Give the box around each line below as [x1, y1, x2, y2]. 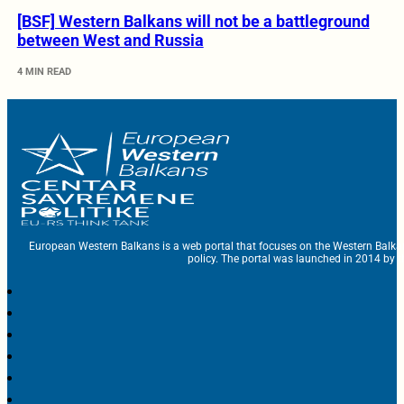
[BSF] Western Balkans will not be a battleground [16, 11, 370, 31]
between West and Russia [16, 30, 204, 50]
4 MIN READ [16, 65, 71, 78]
